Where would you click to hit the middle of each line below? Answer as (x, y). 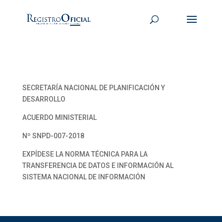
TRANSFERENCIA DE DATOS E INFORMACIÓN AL (98, 166)
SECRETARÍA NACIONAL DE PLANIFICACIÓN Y (93, 88)
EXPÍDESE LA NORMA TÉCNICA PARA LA (85, 154)
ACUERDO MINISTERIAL (59, 117)
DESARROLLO (44, 99)
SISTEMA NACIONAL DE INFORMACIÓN (83, 177)
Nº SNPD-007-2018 (53, 136)
